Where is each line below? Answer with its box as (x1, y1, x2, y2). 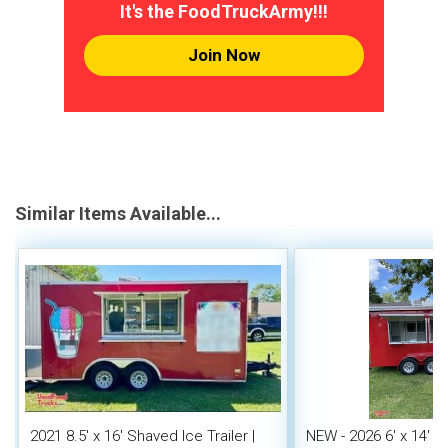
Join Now (188, 44, 260, 65)
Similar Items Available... (15, 202, 221, 224)
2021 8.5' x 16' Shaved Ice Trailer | (30, 426, 255, 445)
